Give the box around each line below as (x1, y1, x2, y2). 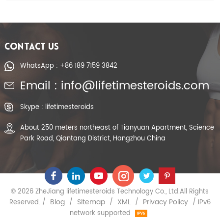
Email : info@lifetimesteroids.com (20, 77, 209, 96)
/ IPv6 (190, 197, 211, 208)
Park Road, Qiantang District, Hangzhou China (20, 133, 165, 144)
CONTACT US (4, 43, 59, 53)
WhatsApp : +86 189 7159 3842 (20, 60, 117, 72)
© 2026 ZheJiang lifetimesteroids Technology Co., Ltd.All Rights (11, 186, 209, 197)
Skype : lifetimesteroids (20, 102, 94, 113)
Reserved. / (9, 197, 48, 208)
